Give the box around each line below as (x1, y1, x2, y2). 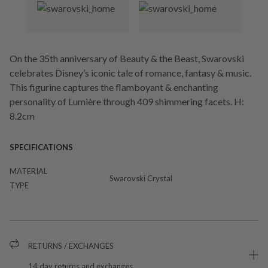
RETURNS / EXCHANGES (28, 240, 114, 251)
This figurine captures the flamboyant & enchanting (10, 81, 218, 93)
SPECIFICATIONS (10, 142, 73, 152)
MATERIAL (10, 166, 47, 176)
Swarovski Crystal (109, 173, 172, 183)
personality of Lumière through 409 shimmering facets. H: (10, 95, 244, 107)
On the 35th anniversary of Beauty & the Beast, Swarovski (10, 52, 244, 64)
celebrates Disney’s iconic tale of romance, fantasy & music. (10, 66, 251, 78)
